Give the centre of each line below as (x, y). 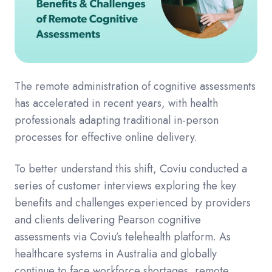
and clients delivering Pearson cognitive (108, 219)
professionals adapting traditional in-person (117, 120)
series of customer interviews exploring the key (125, 185)
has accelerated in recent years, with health (116, 103)
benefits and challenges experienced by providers (133, 202)
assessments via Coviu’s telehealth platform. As (123, 236)
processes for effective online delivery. (106, 137)
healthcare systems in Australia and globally (116, 253)
